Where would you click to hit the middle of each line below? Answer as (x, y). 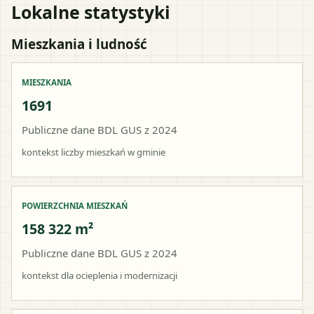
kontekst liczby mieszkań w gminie (94, 152)
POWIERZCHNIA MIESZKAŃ (75, 205)
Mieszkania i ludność (79, 43)
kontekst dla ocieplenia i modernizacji (100, 275)
